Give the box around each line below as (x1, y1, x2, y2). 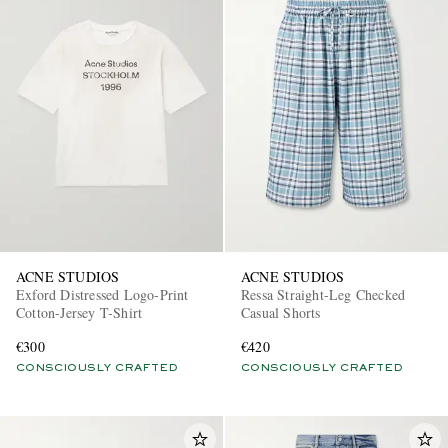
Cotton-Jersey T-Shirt (16, 302, 143, 322)
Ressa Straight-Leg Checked (241, 284, 406, 304)
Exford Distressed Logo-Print (16, 284, 189, 304)
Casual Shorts (241, 302, 321, 322)
